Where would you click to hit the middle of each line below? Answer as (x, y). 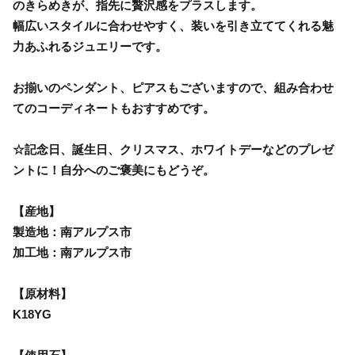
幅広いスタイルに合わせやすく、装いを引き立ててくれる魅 (173, 25)
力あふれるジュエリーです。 (90, 46)
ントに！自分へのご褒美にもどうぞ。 (114, 170)
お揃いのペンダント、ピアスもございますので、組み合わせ (173, 87)
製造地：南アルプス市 (72, 231)
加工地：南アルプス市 (72, 252)
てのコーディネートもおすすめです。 (114, 108)
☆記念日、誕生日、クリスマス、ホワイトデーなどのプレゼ (173, 149)
